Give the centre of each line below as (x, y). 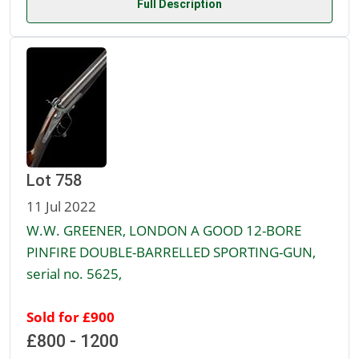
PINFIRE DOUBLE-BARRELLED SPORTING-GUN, (171, 252)
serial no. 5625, (74, 274)
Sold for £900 (71, 317)
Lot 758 (54, 181)
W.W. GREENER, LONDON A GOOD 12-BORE (164, 230)
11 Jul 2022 (61, 206)
